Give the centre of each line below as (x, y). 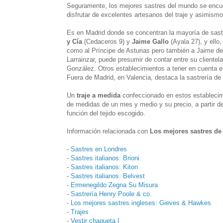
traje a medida (99, 95)
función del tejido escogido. (106, 113)
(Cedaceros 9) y (107, 41)
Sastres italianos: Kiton (104, 167)
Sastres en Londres (99, 149)
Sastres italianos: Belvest (108, 176)
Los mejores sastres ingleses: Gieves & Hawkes (141, 203)
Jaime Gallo (150, 41)
